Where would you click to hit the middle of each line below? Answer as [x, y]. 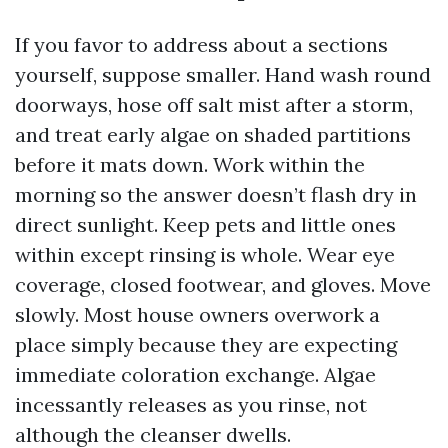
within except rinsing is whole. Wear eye [205, 254]
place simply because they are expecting [206, 344]
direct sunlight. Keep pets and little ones [205, 224]
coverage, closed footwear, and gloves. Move [223, 284]
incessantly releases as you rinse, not [191, 404]
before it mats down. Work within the [190, 164]
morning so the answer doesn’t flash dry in [216, 194]
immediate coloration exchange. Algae [195, 374]
